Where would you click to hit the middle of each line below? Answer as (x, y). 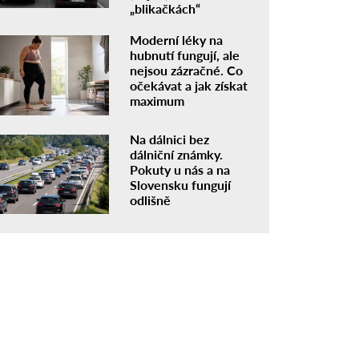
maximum (157, 100)
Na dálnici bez (170, 139)
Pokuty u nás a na (180, 169)
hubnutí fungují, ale (185, 54)
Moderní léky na (177, 39)
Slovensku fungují (181, 184)
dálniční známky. (177, 154)
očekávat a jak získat (189, 85)
